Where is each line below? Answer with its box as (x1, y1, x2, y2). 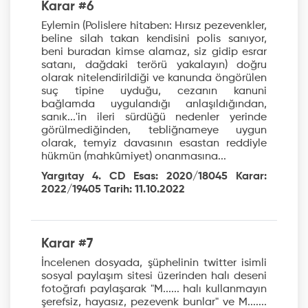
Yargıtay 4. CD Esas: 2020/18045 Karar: (41, 171, 267, 183)
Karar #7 (41, 237, 93, 251)
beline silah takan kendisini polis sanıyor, (41, 34, 267, 45)
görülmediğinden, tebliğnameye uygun (41, 125, 267, 137)
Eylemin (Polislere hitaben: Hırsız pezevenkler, (41, 21, 267, 32)
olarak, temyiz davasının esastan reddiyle (41, 138, 267, 150)
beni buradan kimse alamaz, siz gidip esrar (41, 47, 267, 58)
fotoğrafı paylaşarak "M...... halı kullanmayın (41, 284, 267, 296)
